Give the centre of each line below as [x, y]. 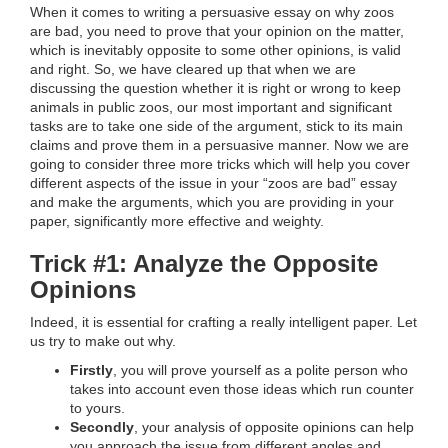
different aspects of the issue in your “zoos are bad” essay [213, 183]
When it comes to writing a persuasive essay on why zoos [212, 12]
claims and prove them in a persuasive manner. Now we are [219, 145]
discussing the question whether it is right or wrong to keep [215, 88]
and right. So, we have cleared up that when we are [193, 69]
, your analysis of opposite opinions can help [274, 427]
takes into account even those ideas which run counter [242, 389]
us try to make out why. [103, 341]
